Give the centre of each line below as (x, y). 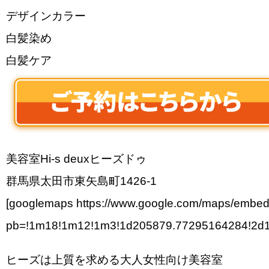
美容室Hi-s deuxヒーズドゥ (76, 159)
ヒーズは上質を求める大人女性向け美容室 (114, 259)
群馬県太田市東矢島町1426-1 (81, 181)
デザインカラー (46, 16)
